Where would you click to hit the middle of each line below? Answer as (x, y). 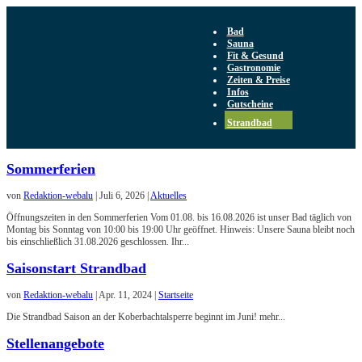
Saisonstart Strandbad (76, 268)
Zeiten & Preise (258, 80)
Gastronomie (253, 68)
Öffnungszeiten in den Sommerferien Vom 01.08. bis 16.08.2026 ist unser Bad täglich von (179, 217)
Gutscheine (250, 104)
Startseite (176, 295)
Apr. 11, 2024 (125, 295)
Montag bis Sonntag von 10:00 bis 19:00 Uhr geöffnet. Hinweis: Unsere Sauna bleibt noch (181, 229)
